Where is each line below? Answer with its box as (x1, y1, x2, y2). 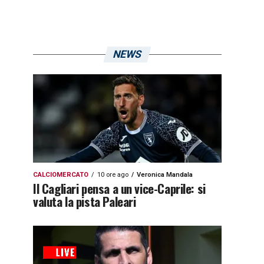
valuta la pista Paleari (33, 192, 136, 210)
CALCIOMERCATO (33, 171, 88, 179)
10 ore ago (97, 171, 128, 179)
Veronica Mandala (137, 171, 193, 179)
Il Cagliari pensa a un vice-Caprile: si (33, 179, 206, 197)
